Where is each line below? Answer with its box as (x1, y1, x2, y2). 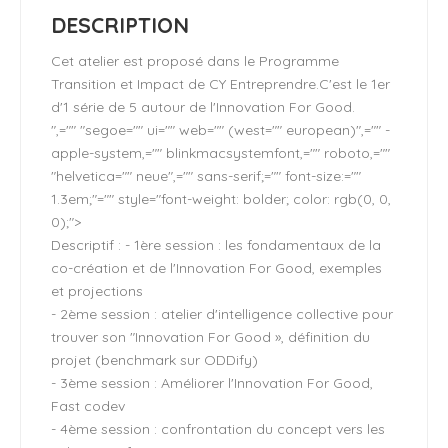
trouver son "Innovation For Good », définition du (51, 328, 370, 346)
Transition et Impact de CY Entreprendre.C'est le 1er (51, 75, 390, 93)
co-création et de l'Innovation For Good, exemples (51, 259, 382, 277)
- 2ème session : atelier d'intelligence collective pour (51, 305, 393, 323)
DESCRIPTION (51, 12, 189, 38)
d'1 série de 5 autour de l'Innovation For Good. (51, 98, 355, 116)
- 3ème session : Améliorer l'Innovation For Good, (51, 374, 373, 392)
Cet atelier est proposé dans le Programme (51, 52, 339, 70)
